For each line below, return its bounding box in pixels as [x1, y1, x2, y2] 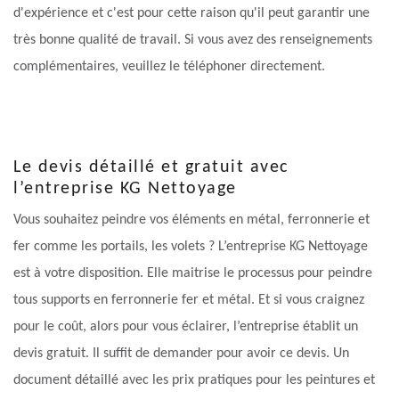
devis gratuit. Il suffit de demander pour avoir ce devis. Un [13, 346, 349, 362]
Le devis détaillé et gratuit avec [13, 159, 289, 177]
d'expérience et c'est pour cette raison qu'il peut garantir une [13, 6, 370, 21]
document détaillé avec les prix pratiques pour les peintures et [13, 373, 375, 388]
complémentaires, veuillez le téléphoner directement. [13, 60, 325, 75]
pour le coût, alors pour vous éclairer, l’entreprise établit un [13, 320, 358, 335]
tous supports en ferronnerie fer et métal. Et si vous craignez [13, 293, 364, 308]
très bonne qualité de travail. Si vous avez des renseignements [13, 33, 372, 48]
